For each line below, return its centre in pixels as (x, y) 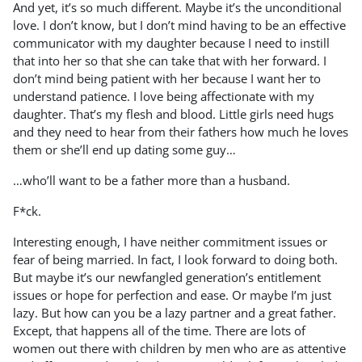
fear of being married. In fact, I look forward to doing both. (175, 260)
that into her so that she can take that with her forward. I (170, 61)
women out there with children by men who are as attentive (179, 349)
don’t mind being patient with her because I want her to (167, 79)
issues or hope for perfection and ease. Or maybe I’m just (172, 295)
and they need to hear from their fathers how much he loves (181, 132)
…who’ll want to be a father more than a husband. (152, 181)
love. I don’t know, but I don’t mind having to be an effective (179, 25)
